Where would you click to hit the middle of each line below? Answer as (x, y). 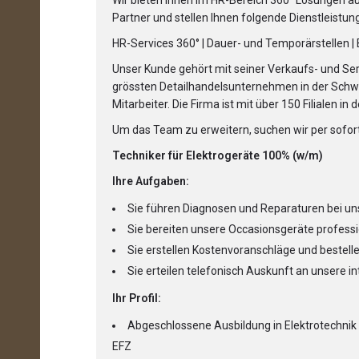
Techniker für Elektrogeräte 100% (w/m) (218, 155)
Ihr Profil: (137, 298)
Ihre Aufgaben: (151, 181)
